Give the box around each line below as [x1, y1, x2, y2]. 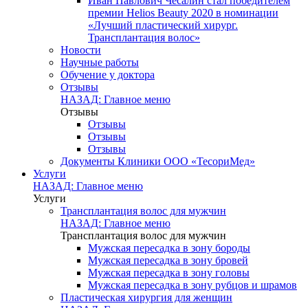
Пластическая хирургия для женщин [60, 291, 232, 303]
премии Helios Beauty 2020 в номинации [88, 7, 278, 19]
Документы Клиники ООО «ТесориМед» [60, 155, 255, 167]
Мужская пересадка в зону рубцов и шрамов [88, 279, 297, 291]
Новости [60, 44, 101, 56]
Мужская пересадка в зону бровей [88, 254, 248, 266]
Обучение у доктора [60, 69, 155, 80]
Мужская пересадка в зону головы [88, 267, 250, 278]
